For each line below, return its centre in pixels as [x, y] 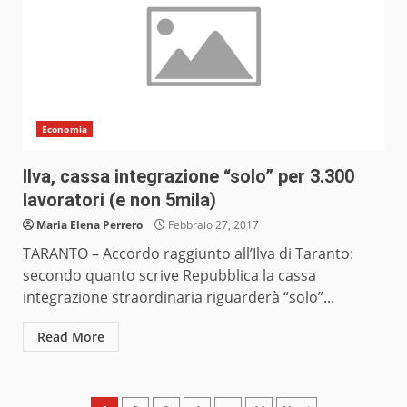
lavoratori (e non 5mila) [119, 200]
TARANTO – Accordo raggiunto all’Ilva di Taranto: [188, 254]
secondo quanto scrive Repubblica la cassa [169, 276]
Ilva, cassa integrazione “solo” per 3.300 [189, 177]
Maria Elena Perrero [89, 225]
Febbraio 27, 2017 [212, 225]
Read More [71, 337]
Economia [65, 129]
